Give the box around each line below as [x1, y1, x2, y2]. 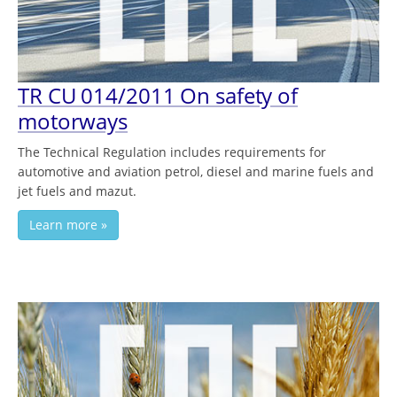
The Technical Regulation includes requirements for [18, 144, 326, 161]
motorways [18, 106, 128, 136]
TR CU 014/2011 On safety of [18, 81, 299, 111]
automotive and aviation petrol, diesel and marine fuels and [18, 163, 374, 181]
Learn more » [29, 216, 107, 234]
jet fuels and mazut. [18, 183, 136, 200]
